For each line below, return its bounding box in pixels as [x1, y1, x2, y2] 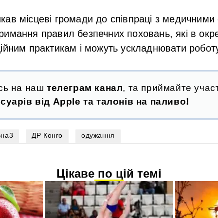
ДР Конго [32, 131, 63, 139]
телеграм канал [47, 82, 123, 93]
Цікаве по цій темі [56, 166, 162, 180]
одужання [81, 131, 115, 139]
